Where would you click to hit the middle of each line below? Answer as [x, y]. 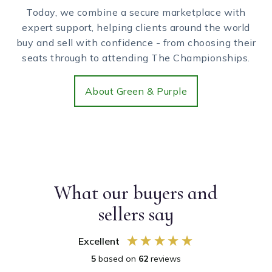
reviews [166, 259]
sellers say [136, 214]
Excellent [99, 241]
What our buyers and [136, 193]
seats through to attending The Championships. [136, 58]
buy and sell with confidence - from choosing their [136, 43]
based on [118, 259]
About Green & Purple [136, 91]
